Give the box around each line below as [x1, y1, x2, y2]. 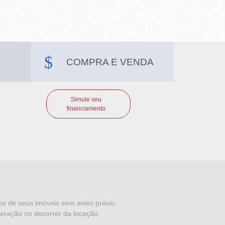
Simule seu [71, 96, 102, 103]
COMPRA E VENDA [66, 57, 154, 68]
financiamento [67, 105, 106, 113]
